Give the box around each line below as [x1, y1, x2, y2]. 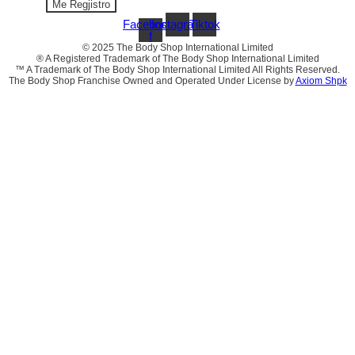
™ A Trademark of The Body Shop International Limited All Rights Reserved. [15, 64, 340, 76]
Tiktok [189, 17, 220, 32]
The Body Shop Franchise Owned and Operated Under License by [8, 75, 296, 87]
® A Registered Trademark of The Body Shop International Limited [36, 53, 319, 65]
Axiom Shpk [295, 75, 347, 87]
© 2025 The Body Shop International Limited [82, 42, 273, 54]
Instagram [151, 17, 204, 32]
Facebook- [123, 17, 178, 32]
